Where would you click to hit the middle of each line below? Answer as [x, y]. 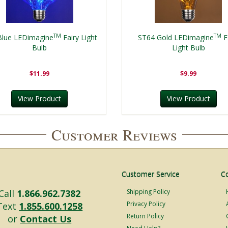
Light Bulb [188, 47]
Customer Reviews [114, 134]
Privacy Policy [146, 204]
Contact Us [46, 219]
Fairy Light [79, 37]
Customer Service [151, 174]
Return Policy [145, 216]
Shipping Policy [148, 191]
